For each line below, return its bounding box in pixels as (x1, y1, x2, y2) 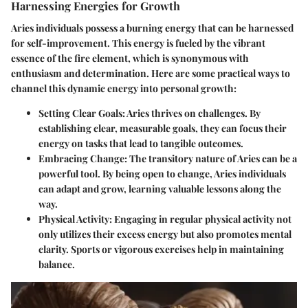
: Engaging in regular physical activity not (109, 212, 291, 225)
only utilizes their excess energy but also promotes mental (38, 227, 291, 241)
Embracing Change (38, 151, 124, 165)
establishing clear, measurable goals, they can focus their (38, 121, 287, 135)
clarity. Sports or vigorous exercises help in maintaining (38, 242, 284, 256)
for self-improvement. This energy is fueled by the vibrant (11, 36, 265, 49)
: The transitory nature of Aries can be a (124, 151, 297, 165)
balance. (38, 257, 75, 271)
